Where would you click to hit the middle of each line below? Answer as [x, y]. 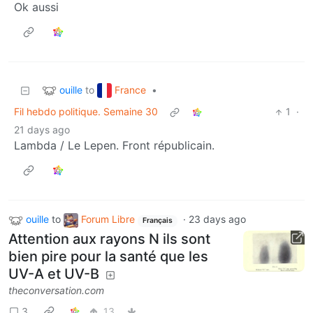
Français [157, 221]
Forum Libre [108, 219]
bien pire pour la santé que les [108, 257]
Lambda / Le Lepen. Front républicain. [114, 146]
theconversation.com [56, 291]
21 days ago [42, 130]
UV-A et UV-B [54, 274]
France [130, 89]
